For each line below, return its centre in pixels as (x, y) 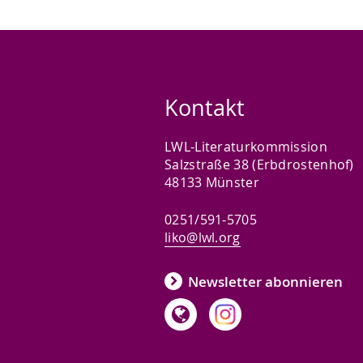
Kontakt (205, 108)
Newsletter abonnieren (265, 282)
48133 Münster (212, 182)
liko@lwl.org (203, 237)
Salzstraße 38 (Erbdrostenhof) (259, 164)
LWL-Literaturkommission (246, 147)
